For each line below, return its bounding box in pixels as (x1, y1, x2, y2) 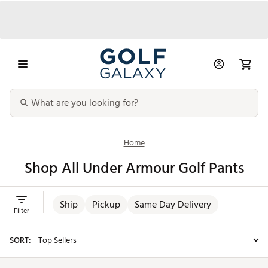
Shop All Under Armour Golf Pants (24, 156, 244, 181)
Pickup (92, 197, 120, 213)
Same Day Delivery (135, 197, 211, 213)
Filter (14, 205, 29, 217)
